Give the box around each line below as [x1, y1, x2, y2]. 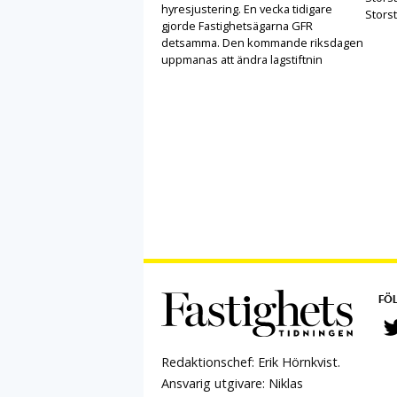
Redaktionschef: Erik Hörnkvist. [161, 354, 340, 371]
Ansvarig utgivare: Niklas [161, 375, 303, 393]
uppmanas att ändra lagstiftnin [161, 51, 323, 68]
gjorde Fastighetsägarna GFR [161, 18, 313, 35]
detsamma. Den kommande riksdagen [161, 35, 363, 51]
